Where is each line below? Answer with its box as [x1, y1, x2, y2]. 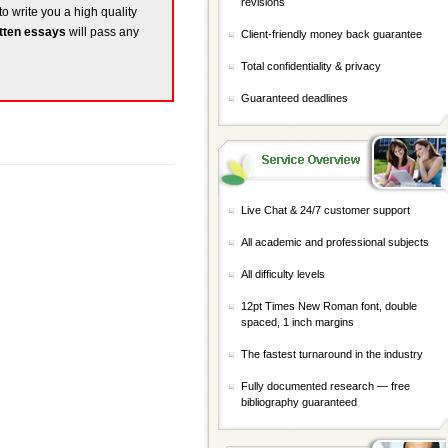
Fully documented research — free [241, 380, 410, 392]
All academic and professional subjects [241, 236, 429, 248]
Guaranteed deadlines [241, 92, 348, 104]
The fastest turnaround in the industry [241, 348, 423, 360]
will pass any [66, 25, 139, 40]
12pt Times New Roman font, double [241, 300, 417, 312]
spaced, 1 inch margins [241, 316, 354, 328]
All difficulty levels [241, 268, 325, 280]
